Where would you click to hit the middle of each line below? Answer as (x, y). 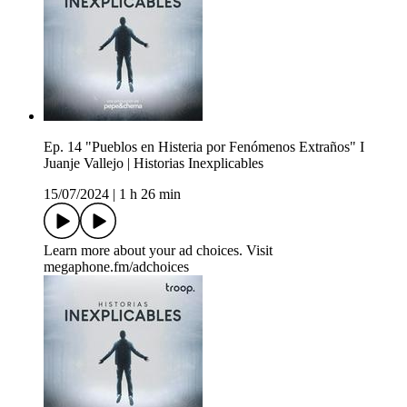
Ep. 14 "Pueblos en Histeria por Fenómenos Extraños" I (204, 147)
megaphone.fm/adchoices (116, 267)
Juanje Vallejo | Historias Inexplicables (154, 164)
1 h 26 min (150, 194)
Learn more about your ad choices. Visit (158, 251)
